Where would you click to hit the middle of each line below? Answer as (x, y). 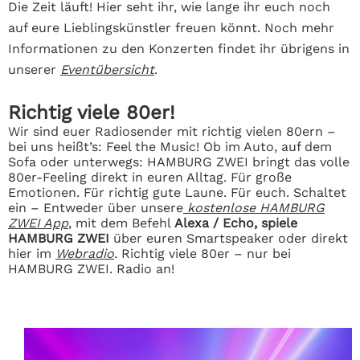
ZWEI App (38, 223)
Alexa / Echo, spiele (236, 223)
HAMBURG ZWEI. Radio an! (91, 269)
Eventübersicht (107, 70)
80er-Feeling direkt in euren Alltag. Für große (150, 177)
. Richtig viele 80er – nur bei (202, 254)
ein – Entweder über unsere (96, 208)
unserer (34, 70)
